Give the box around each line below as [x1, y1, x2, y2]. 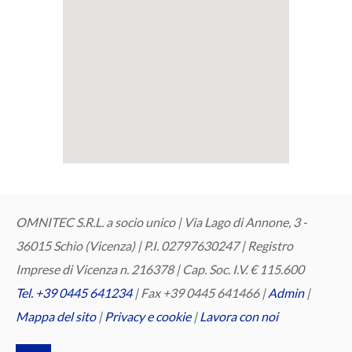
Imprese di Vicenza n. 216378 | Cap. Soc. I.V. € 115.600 [16, 262, 304, 277]
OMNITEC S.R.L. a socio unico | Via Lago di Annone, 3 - [16, 214, 307, 230]
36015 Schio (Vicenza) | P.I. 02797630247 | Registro [16, 238, 293, 254]
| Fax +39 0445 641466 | [132, 285, 268, 301]
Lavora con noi [200, 309, 278, 324]
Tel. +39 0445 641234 [16, 285, 132, 301]
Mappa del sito [16, 309, 96, 324]
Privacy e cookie [104, 309, 193, 324]
